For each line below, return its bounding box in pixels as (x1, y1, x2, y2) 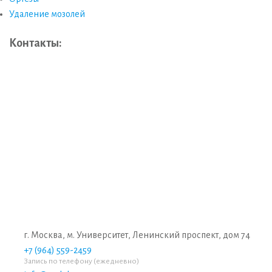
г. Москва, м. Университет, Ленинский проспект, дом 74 (24, 230, 250, 240)
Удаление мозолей (9, 8, 85, 19)
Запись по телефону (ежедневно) (24, 257, 139, 266)
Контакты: (9, 36, 62, 49)
